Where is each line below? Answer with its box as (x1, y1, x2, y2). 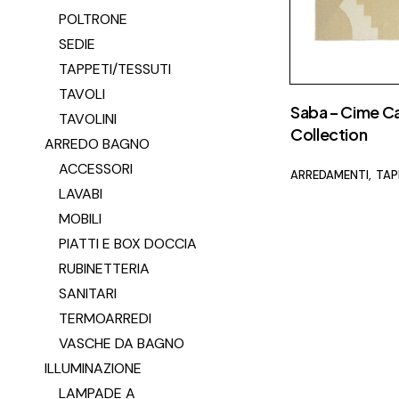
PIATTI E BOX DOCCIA (59, 234, 197, 253)
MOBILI (59, 209, 102, 228)
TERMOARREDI (59, 309, 151, 328)
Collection (290, 124, 368, 144)
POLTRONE (59, 10, 127, 28)
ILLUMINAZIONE (45, 359, 142, 378)
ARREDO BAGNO (45, 134, 150, 153)
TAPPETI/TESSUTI (59, 60, 171, 78)
